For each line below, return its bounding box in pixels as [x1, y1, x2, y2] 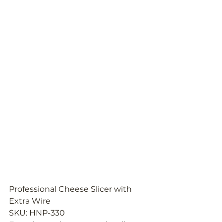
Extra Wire [9, 196, 51, 206]
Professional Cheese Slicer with [9, 184, 134, 194]
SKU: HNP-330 [9, 208, 65, 218]
